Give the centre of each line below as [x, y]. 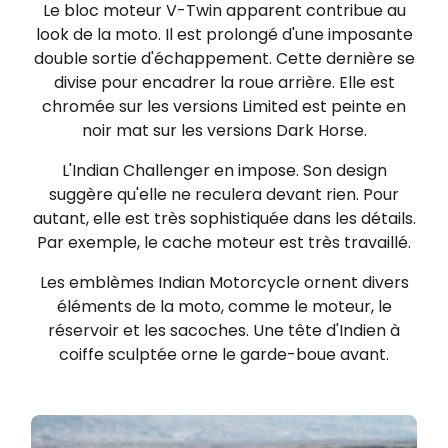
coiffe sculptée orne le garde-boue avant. [224, 354]
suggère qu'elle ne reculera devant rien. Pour [224, 194]
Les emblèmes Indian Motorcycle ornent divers [224, 282]
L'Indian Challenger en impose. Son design [224, 170]
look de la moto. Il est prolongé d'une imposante [224, 34]
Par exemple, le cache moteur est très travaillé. [224, 242]
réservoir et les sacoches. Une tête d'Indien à [224, 330]
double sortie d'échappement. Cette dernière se [224, 58]
